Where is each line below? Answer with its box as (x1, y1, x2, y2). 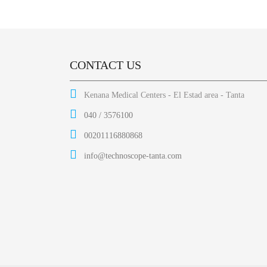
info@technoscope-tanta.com (82, 151, 182, 160)
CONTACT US (70, 58, 141, 72)
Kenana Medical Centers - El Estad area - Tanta (82, 91, 244, 100)
